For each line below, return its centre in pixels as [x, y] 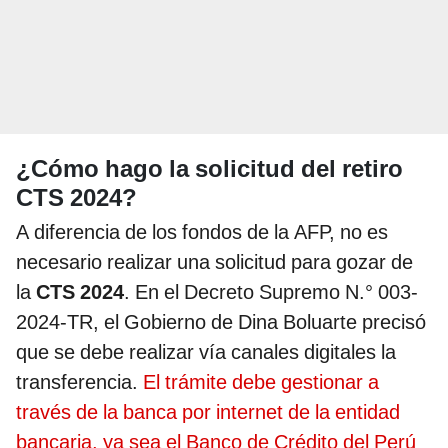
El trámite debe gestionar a [261, 382]
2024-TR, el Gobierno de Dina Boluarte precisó [221, 322]
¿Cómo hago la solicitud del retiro [209, 169]
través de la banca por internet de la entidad [208, 412]
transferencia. [79, 382]
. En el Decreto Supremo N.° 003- [271, 292]
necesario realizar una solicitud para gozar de [214, 262]
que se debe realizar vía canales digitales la [206, 352]
